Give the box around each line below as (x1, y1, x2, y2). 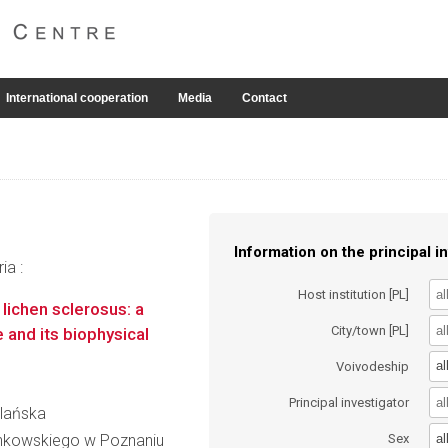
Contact (242, 91, 287, 105)
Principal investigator (289, 395, 410, 411)
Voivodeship (336, 358, 410, 374)
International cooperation (6, 91, 148, 105)
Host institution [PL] (298, 286, 410, 302)
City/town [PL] (331, 322, 410, 338)
